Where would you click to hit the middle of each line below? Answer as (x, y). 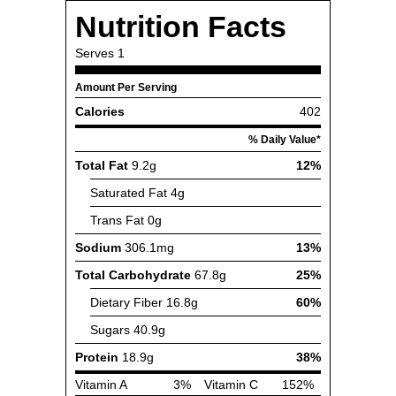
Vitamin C (231, 385)
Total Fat (102, 165)
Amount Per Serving (126, 88)
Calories (100, 111)
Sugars (110, 330)
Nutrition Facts (181, 27)
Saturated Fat (129, 193)
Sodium (98, 247)
